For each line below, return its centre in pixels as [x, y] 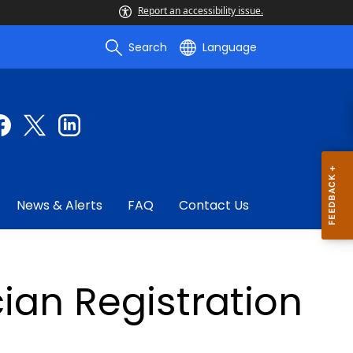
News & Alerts [59, 205]
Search [148, 47]
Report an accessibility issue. [201, 11]
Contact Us [214, 205]
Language [230, 47]
